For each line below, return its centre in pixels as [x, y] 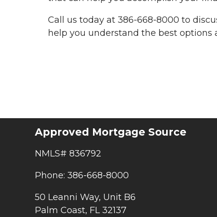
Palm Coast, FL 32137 [81, 210]
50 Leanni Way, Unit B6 [85, 197]
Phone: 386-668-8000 [82, 176]
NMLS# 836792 [68, 154]
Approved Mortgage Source [111, 132]
